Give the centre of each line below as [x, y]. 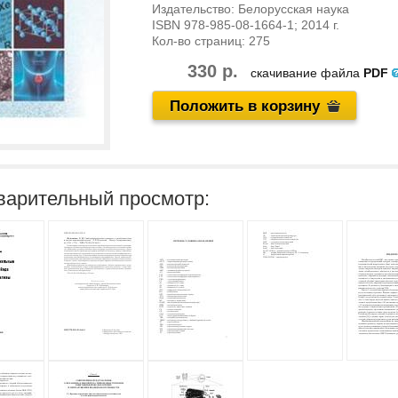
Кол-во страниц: [200, 41]
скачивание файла [307, 73]
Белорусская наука [294, 9]
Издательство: [195, 9]
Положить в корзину [245, 106]
